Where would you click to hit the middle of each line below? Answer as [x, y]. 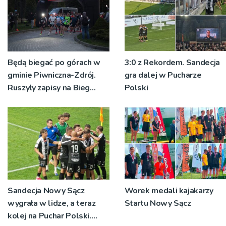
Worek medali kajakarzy [169, 191]
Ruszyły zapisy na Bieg [49, 88]
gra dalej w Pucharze [163, 75]
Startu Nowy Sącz [158, 204]
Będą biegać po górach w [54, 63]
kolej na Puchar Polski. [49, 216]
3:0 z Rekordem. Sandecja [172, 63]
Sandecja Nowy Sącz [46, 191]
